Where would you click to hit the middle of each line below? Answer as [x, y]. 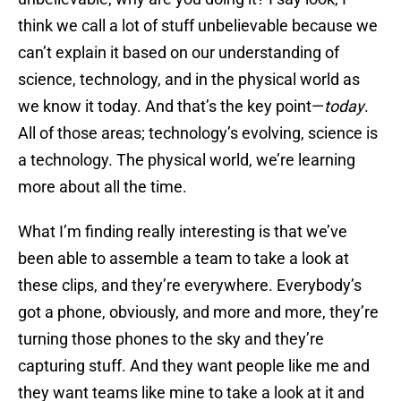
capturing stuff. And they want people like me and [194, 366]
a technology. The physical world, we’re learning [187, 160]
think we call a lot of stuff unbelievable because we [198, 26]
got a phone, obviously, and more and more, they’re [198, 312]
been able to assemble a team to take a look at [183, 259]
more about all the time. [102, 187]
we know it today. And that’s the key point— [171, 107]
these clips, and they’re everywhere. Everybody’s [190, 286]
